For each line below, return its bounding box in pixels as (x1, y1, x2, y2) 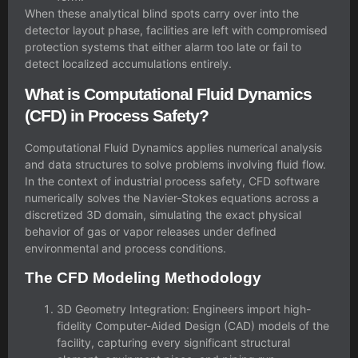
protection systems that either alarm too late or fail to (25, 39, 301, 54)
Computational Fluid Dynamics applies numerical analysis (25, 141, 322, 155)
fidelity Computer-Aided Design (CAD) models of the (57, 318, 329, 332)
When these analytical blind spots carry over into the (25, 6, 299, 20)
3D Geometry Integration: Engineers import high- (57, 301, 311, 316)
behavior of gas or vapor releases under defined (25, 225, 276, 239)
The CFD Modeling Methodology (25, 268, 261, 286)
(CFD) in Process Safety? (25, 106, 209, 125)
